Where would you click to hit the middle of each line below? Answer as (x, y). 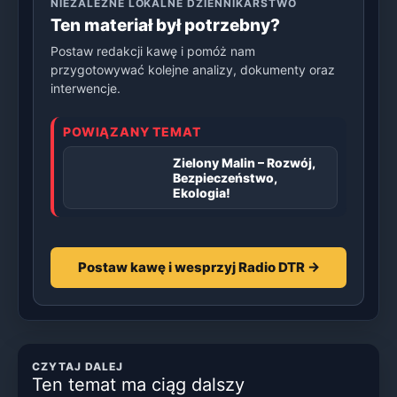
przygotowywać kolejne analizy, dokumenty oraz (193, 69)
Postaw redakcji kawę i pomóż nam (153, 51)
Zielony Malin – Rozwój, (244, 162)
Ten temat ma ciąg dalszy (138, 384)
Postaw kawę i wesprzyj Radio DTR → (198, 267)
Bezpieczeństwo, (225, 177)
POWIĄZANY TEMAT (132, 131)
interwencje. (86, 88)
